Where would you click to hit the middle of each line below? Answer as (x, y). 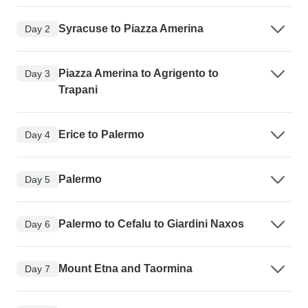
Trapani (78, 90)
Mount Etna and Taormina (125, 269)
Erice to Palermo (101, 135)
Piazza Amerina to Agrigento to (139, 74)
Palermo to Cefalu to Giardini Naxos (151, 224)
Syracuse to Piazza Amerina (131, 29)
